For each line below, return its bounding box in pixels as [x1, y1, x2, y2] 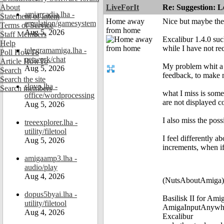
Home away [106, 17, 144, 26]
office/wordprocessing [24, 91, 94, 99]
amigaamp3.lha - [24, 154, 77, 162]
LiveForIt [106, 3, 139, 12]
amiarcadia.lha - [24, 10, 74, 18]
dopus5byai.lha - [24, 190, 77, 198]
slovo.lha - [24, 82, 57, 90]
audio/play [24, 163, 57, 171]
